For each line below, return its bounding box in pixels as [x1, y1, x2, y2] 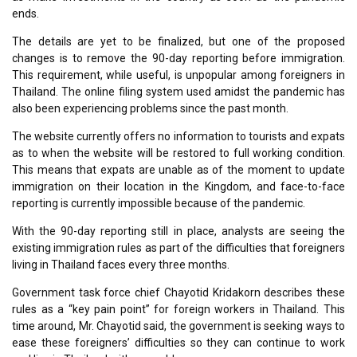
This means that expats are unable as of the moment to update [12, 163, 345, 176]
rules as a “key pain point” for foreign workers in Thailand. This [12, 302, 345, 316]
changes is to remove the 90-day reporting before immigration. [12, 51, 345, 65]
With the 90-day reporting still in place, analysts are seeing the [12, 224, 345, 237]
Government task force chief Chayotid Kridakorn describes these [12, 285, 345, 299]
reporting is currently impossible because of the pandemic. [12, 196, 305, 210]
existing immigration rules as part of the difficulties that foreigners [12, 241, 345, 254]
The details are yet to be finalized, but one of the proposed [12, 34, 345, 48]
